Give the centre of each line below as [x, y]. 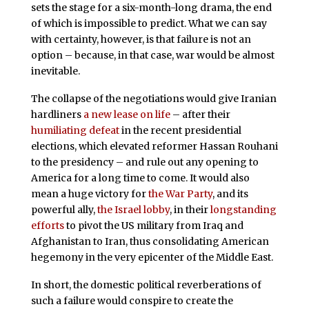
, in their [190, 209]
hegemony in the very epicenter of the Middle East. [152, 257]
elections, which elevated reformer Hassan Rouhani [154, 146]
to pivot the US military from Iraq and [153, 225]
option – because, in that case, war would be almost [152, 55]
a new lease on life [127, 114]
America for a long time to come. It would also [140, 178]
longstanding [243, 209]
